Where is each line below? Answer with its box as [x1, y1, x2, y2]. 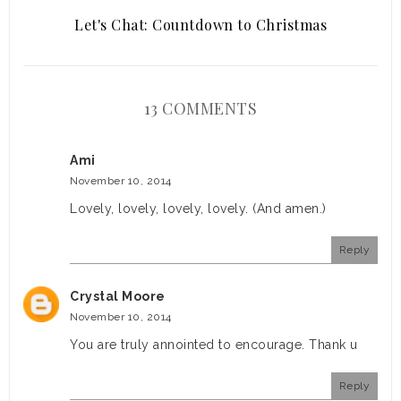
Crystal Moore [70, 289, 166, 304]
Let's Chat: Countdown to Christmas [74, 15, 327, 35]
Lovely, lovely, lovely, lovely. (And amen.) [70, 201, 327, 217]
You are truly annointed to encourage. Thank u [70, 337, 358, 353]
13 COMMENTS [143, 98, 258, 120]
